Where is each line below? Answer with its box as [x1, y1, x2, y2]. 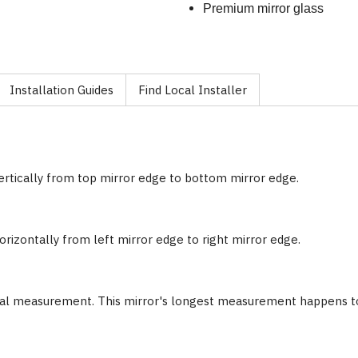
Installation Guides [10, 82, 113, 97]
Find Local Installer [138, 82, 247, 97]
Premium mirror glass [203, 2, 324, 16]
